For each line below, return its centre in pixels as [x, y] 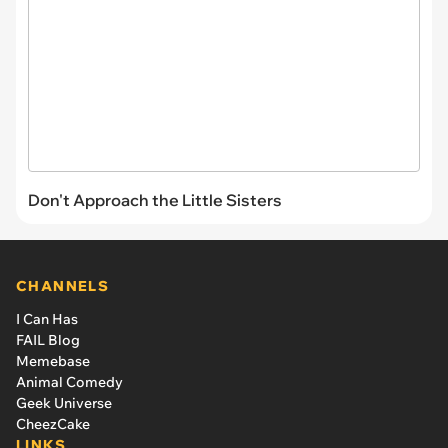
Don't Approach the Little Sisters [155, 199]
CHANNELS [63, 285]
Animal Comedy [69, 381]
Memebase [53, 360]
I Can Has [47, 318]
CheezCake [53, 423]
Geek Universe [64, 402]
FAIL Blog [48, 339]
